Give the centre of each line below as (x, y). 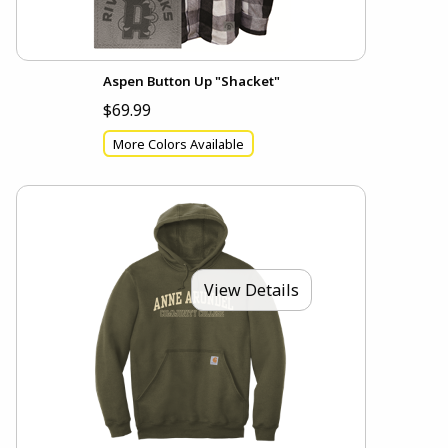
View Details (251, 289)
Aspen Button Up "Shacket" (191, 81)
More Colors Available (178, 143)
